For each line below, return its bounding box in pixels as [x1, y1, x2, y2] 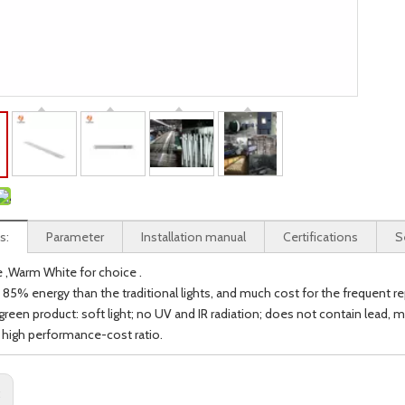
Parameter [46, 229, 104, 245]
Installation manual [141, 229, 246, 245]
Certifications [283, 229, 358, 245]
